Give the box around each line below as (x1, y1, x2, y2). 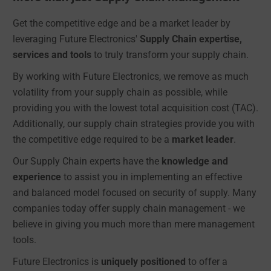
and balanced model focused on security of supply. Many (13, 186, 256, 198)
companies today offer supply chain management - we (13, 202, 245, 214)
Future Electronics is (13, 255, 101, 267)
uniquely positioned (101, 255, 186, 267)
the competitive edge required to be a (13, 133, 172, 145)
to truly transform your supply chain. (91, 48, 249, 60)
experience (13, 171, 61, 183)
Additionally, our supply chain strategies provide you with (13, 117, 255, 129)
